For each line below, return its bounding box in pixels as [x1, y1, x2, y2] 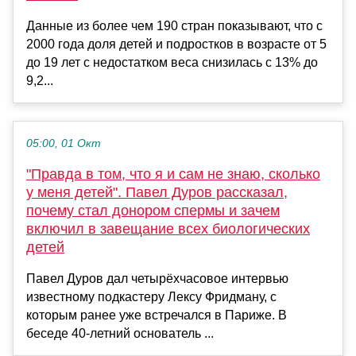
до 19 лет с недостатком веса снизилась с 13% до [26, 56, 318, 70]
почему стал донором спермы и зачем [26, 203, 280, 219]
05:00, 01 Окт [26, 137, 101, 150]
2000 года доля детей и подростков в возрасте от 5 [26, 37, 327, 52]
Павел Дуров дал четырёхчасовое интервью [26, 272, 288, 286]
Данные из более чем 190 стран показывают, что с [26, 19, 323, 33]
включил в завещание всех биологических [26, 221, 310, 238]
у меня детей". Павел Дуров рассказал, [26, 184, 288, 201]
